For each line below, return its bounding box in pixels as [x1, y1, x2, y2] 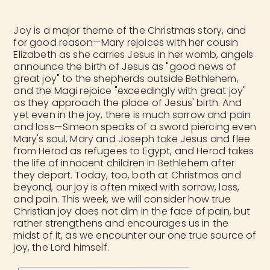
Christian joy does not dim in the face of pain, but [13, 204, 251, 219]
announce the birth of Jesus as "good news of [13, 60, 237, 74]
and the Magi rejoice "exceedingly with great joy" [13, 84, 246, 98]
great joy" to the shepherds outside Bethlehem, [13, 72, 239, 86]
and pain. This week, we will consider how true [13, 192, 231, 207]
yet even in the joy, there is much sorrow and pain [13, 108, 251, 122]
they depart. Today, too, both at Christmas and [13, 168, 241, 183]
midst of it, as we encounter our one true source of [13, 228, 257, 243]
